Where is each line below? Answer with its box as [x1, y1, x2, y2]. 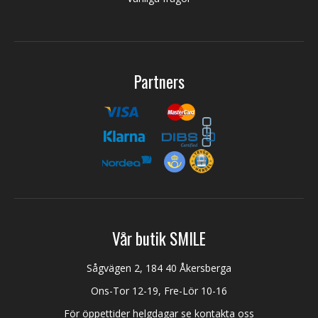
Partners [133, 69, 185, 94]
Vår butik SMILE [112, 226, 206, 251]
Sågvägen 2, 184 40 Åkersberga [87, 261, 231, 275]
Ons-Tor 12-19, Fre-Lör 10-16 [91, 283, 227, 297]
